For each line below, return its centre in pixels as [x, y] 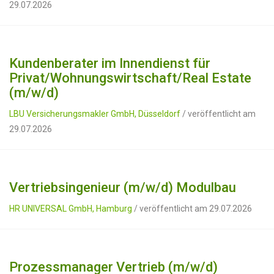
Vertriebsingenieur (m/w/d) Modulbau [123, 187]
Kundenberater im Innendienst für [110, 63]
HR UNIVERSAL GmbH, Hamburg [71, 209]
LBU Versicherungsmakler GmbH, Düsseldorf [95, 114]
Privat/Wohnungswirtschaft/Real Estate [130, 78]
